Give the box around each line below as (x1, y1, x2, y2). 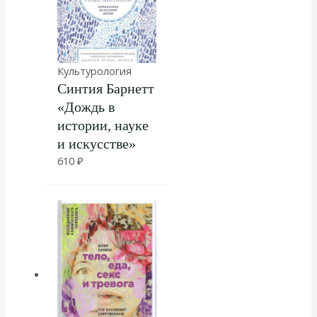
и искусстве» (57, 135, 136, 151)
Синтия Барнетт (57, 80, 154, 96)
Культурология (57, 63, 132, 78)
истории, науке (57, 117, 149, 133)
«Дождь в (57, 98, 115, 115)
